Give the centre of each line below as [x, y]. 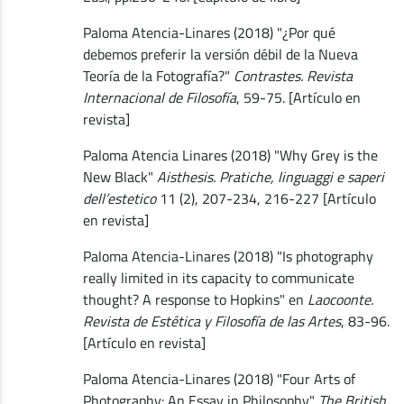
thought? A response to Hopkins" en [195, 299]
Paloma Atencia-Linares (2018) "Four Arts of [219, 378]
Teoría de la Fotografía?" [158, 75]
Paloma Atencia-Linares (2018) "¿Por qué [209, 32]
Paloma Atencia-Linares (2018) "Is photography [228, 256]
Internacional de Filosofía [159, 97]
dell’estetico [119, 198]
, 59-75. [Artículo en [298, 97]
